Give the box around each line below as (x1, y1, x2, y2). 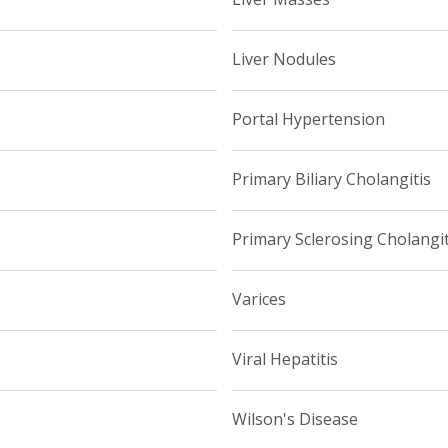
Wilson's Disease (231, 408, 358, 431)
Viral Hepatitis (231, 348, 338, 371)
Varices (231, 288, 286, 311)
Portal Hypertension (231, 108, 385, 131)
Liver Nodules (231, 48, 336, 71)
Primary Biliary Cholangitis (231, 168, 431, 191)
